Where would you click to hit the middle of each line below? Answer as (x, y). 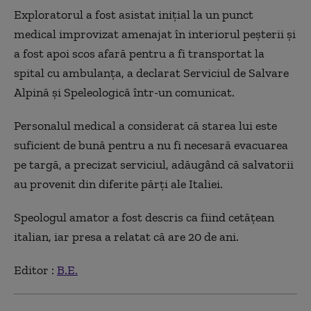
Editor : (35, 270)
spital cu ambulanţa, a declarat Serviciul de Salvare (151, 73)
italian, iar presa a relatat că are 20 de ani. (126, 236)
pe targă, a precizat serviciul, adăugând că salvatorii (154, 164)
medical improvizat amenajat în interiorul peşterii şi (155, 34)
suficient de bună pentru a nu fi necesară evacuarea (151, 145)
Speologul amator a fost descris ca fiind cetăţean (144, 217)
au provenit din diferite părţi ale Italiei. (118, 184)
